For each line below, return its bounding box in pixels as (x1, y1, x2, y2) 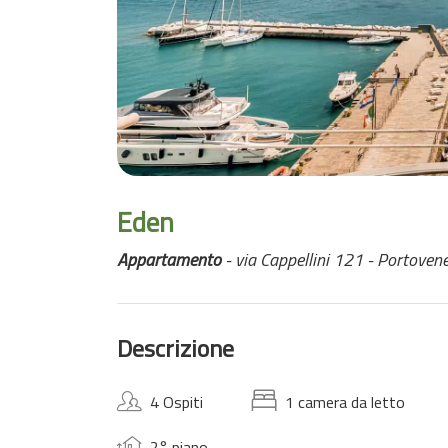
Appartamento (117, 246, 221, 273)
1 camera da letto (285, 390, 405, 414)
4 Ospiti (150, 390, 203, 414)
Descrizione (117, 330, 234, 366)
